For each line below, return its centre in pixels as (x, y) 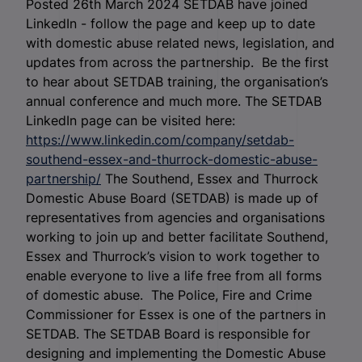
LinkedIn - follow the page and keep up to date (170, 23)
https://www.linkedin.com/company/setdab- (160, 139)
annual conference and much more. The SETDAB (174, 101)
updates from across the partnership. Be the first (177, 62)
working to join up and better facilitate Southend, (177, 236)
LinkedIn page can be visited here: (130, 120)
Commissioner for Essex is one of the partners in (176, 314)
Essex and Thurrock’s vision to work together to (173, 256)
